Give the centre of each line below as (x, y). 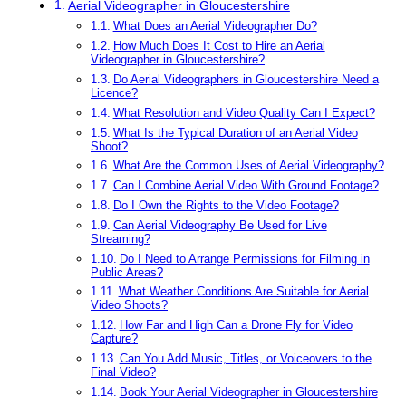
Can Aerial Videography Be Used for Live (220, 225)
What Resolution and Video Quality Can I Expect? (244, 112)
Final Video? (123, 372)
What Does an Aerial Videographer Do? (215, 26)
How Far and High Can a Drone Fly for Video (236, 325)
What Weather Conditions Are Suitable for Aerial (243, 292)
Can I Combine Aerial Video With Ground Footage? (246, 186)
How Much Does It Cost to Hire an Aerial (219, 46)
